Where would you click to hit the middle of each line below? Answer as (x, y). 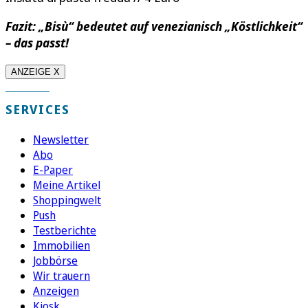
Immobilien (62, 246)
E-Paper (53, 170)
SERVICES (38, 110)
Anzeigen (56, 291)
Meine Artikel (67, 185)
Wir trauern (62, 276)
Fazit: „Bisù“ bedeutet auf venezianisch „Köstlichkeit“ (154, 26)
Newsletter (61, 140)
